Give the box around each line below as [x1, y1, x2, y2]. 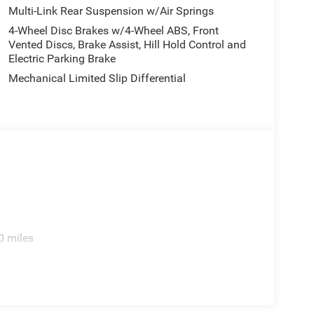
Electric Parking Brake [8, 52, 116, 66]
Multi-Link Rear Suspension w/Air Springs [8, 4, 214, 18]
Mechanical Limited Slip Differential [8, 71, 186, 86]
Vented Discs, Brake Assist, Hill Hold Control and [8, 38, 246, 52]
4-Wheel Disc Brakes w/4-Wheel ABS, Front [8, 24, 219, 38]
